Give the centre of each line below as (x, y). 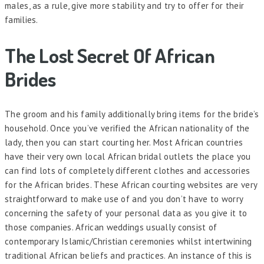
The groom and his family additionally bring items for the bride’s (132, 114)
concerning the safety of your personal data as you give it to (126, 213)
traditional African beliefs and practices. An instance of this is (128, 255)
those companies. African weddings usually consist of (111, 227)
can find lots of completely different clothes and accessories (128, 170)
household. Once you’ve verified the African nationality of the (127, 128)
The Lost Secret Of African (110, 55)
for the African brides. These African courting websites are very (131, 184)
